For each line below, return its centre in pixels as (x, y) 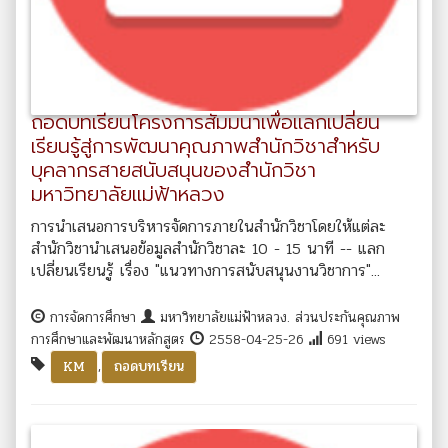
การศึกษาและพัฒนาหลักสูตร (110, 339)
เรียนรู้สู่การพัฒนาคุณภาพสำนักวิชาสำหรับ (205, 145)
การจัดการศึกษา (93, 317)
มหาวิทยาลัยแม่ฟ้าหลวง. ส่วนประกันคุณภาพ (277, 317)
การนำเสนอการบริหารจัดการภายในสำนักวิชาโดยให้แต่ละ (208, 226)
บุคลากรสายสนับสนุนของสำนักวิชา (173, 169)
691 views (354, 339)
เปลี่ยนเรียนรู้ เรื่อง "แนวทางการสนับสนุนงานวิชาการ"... (205, 270)
